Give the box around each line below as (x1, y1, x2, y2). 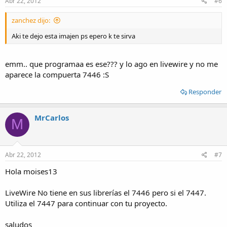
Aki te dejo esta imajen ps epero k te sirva (12, 31, 135, 41)
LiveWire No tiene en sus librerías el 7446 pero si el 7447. (5, 187, 206, 198)
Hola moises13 (5, 166, 57, 177)
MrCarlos (34, 112, 69, 123)
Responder (188, 87, 221, 96)
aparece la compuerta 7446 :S (5, 69, 109, 80)
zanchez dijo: (12, 16, 50, 25)
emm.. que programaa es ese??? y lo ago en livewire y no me (5, 58, 218, 69)
